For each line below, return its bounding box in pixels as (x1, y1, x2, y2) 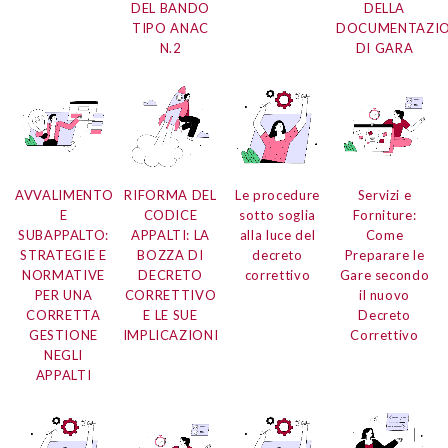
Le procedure (235, 187, 320, 204)
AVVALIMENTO (15, 187, 114, 204)
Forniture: (352, 207, 417, 224)
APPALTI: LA (130, 227, 211, 244)
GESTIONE (28, 327, 99, 344)
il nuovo (358, 287, 411, 304)
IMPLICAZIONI (122, 327, 219, 344)
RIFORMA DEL (124, 187, 217, 204)
